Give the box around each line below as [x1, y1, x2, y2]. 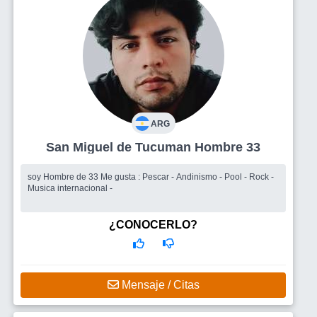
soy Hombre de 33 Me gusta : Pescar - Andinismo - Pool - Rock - [28, 171, 100, 182]
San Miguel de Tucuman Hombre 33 [195, 139, 260, 154]
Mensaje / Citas [118, 278, 200, 291]
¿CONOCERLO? [109, 218, 197, 231]
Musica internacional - [28, 183, 113, 193]
